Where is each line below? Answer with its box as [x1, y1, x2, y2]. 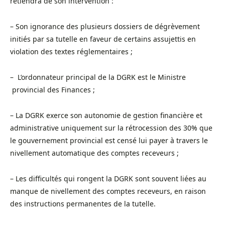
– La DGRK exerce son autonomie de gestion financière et [10, 110, 202, 120]
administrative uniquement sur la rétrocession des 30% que [10, 123, 212, 133]
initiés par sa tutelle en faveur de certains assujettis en [10, 34, 196, 44]
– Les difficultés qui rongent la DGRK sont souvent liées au [10, 173, 206, 183]
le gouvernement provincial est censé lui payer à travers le [10, 135, 208, 145]
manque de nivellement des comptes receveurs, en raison [10, 186, 206, 196]
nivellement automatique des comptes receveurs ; [10, 148, 179, 158]
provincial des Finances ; [10, 84, 95, 94]
